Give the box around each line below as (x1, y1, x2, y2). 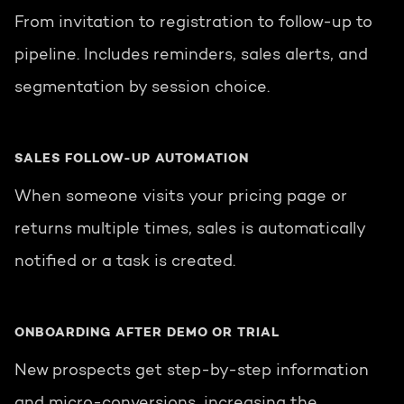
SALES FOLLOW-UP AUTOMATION (14, 152, 249, 166)
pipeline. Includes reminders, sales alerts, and (14, 48, 368, 65)
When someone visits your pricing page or (14, 189, 347, 207)
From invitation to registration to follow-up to (14, 15, 372, 32)
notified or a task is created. (14, 254, 235, 271)
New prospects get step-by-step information (14, 363, 369, 381)
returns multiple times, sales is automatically (14, 222, 365, 239)
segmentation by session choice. (14, 80, 270, 97)
